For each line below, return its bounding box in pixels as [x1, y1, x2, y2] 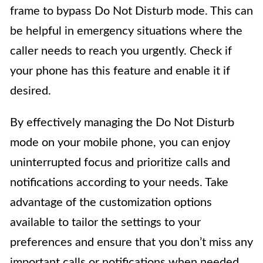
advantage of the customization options [10, 196, 212, 208]
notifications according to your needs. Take [10, 176, 228, 188]
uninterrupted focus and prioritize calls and [10, 156, 230, 168]
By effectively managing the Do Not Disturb [10, 116, 234, 129]
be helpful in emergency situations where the [10, 25, 242, 37]
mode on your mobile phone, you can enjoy [10, 136, 230, 149]
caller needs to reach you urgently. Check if [10, 45, 232, 57]
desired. [10, 85, 51, 97]
